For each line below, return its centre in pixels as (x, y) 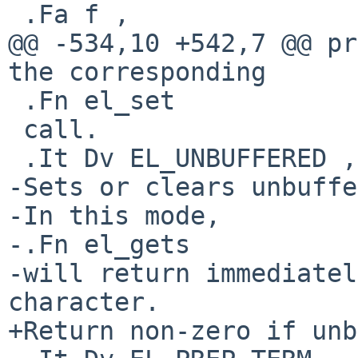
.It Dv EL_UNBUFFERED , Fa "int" (16, 158)
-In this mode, (114, 215)
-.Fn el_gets (99, 244)
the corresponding (137, 72)
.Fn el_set (16, 100)
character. (84, 302)
